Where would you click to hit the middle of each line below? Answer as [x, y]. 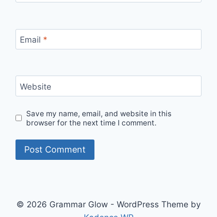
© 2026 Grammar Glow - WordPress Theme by [108, 205]
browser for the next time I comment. [92, 123]
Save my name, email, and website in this [99, 113]
